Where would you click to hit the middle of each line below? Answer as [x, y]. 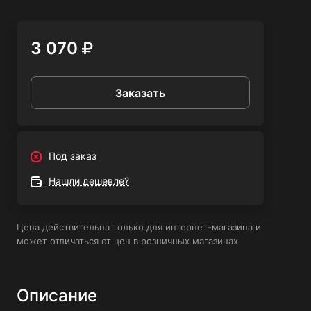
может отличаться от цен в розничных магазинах [127, 241]
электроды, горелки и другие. [89, 9]
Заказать [140, 93]
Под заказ [73, 156]
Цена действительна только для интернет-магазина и [139, 227]
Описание [57, 295]
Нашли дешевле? [89, 181]
